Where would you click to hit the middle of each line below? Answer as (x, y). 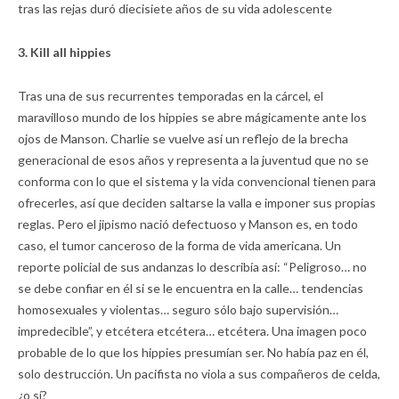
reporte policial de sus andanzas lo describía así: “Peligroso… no (192, 267)
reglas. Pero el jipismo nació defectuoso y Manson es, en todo (188, 224)
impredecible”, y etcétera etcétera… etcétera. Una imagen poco (192, 331)
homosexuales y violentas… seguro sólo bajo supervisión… (178, 310)
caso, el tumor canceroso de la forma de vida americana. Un (179, 246)
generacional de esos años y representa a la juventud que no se (193, 160)
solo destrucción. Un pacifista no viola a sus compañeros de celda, (199, 374)
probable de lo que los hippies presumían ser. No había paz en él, (193, 353)
